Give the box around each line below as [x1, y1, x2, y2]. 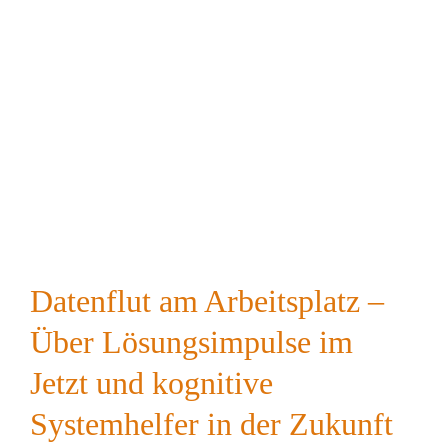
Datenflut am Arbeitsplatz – [30, 282, 384, 319]
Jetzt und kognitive [30, 364, 273, 401]
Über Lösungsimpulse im [30, 323, 353, 360]
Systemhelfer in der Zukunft [30, 405, 393, 442]
